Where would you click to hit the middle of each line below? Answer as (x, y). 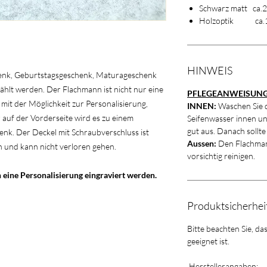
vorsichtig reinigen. (221, 156)
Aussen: (202, 143)
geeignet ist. (210, 241)
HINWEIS (210, 70)
